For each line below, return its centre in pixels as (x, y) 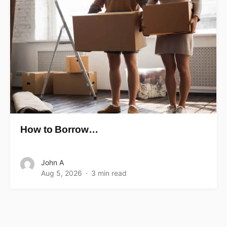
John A (52, 162)
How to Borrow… (59, 129)
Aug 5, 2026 (62, 173)
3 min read (109, 173)
